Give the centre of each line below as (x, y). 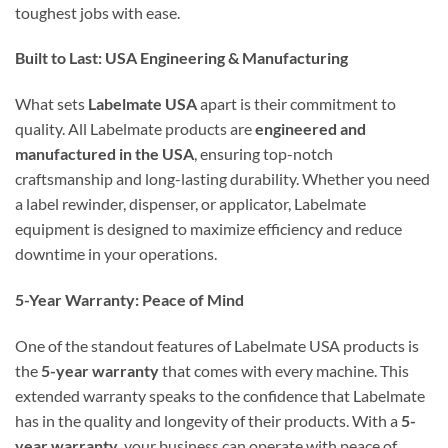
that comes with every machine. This (284, 370)
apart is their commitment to (296, 104)
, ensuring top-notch (263, 154)
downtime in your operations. (116, 254)
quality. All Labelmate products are (135, 129)
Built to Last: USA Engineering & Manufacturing (181, 58)
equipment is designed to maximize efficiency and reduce (208, 229)
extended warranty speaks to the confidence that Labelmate (220, 395)
